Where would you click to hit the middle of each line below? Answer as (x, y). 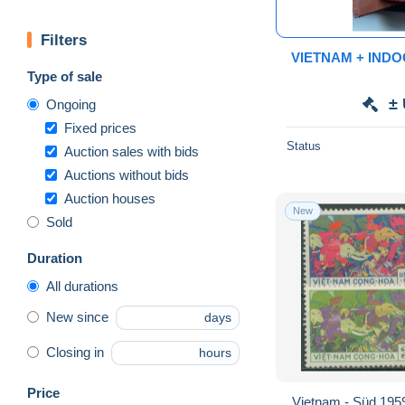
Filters (64, 40)
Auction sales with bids (132, 151)
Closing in (75, 353)
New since (77, 317)
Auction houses (110, 198)
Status (304, 146)
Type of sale (65, 76)
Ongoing (71, 104)
